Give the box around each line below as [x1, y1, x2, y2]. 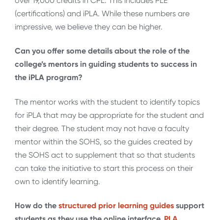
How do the [15, 200, 58, 210]
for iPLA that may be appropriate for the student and [15, 110, 204, 120]
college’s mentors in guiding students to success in [15, 59, 197, 69]
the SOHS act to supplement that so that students [15, 150, 195, 160]
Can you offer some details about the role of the [15, 46, 190, 56]
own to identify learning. [15, 176, 100, 186]
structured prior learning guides [58, 200, 174, 210]
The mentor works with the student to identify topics [15, 97, 200, 107]
